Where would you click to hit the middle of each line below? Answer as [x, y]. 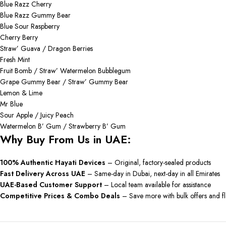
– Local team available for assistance [156, 185]
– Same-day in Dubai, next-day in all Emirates [153, 174]
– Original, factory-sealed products [158, 162]
